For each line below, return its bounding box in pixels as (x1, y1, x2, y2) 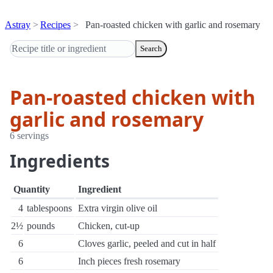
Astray (5, 19, 30, 30)
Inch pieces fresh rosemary (78, 256, 180, 266)
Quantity (13, 184, 50, 194)
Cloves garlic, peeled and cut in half (78, 238, 216, 249)
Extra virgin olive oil (78, 203, 157, 213)
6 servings (10, 130, 49, 141)
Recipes (40, 19, 71, 30)
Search (140, 44, 162, 53)
